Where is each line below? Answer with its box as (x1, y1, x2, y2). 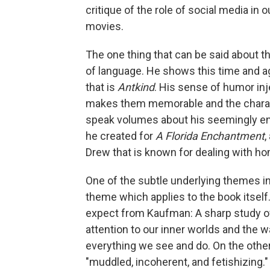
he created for (86, 130, 155, 142)
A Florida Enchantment (155, 130, 265, 142)
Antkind (118, 81, 154, 93)
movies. (86, 20, 124, 33)
